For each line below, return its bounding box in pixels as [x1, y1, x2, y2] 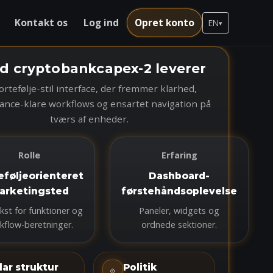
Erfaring [161, 149, 197, 161]
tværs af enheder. [49, 113, 129, 125]
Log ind [83, 16, 119, 29]
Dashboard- [149, 170, 210, 182]
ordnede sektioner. [141, 219, 217, 230]
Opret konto [134, 16, 194, 29]
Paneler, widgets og [139, 205, 219, 216]
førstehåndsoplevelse [121, 185, 237, 197]
